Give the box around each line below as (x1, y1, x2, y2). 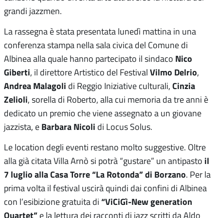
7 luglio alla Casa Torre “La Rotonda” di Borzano (4, 168, 186, 181)
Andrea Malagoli (4, 79, 66, 92)
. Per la (186, 168, 211, 181)
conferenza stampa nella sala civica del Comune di (4, 39, 188, 51)
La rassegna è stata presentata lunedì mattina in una (4, 25, 196, 37)
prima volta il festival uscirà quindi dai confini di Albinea (4, 182, 207, 194)
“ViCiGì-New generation (101, 195, 192, 208)
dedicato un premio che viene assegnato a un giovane (4, 107, 201, 119)
